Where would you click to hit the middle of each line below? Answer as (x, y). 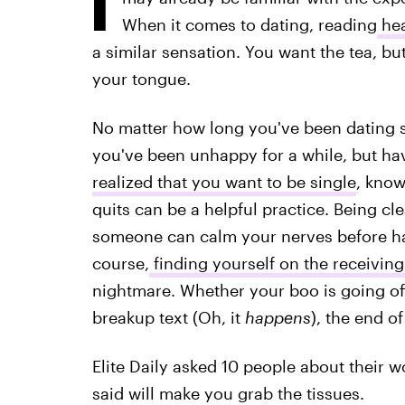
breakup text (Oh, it (168, 317)
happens (278, 317)
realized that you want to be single (224, 182)
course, (120, 263)
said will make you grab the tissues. (228, 393)
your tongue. (141, 79)
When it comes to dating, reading (249, 24)
